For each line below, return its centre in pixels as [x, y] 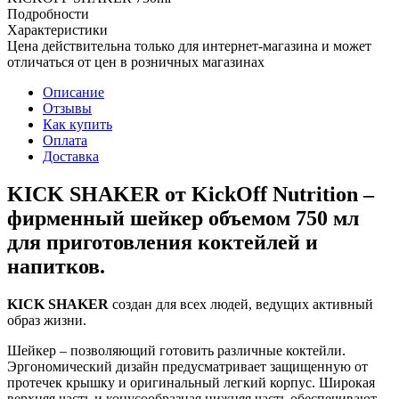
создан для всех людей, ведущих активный [241, 304]
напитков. [56, 266]
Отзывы [67, 108]
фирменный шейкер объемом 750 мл [183, 218]
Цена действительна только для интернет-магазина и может [189, 45]
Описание [73, 92]
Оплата [65, 140]
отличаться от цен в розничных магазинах [136, 61]
